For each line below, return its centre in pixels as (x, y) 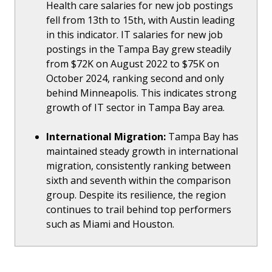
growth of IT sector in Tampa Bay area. (136, 108)
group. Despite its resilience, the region (136, 195)
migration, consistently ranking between (139, 166)
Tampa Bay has (202, 137)
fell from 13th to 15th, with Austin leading (141, 20)
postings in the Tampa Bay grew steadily (139, 49)
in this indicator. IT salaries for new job (135, 35)
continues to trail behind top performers (139, 210)
